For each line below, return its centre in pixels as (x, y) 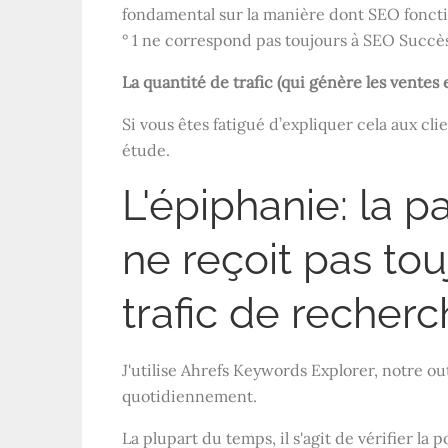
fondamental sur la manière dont (245, 14)
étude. (146, 150)
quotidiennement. (189, 396)
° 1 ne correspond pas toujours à (242, 40)
